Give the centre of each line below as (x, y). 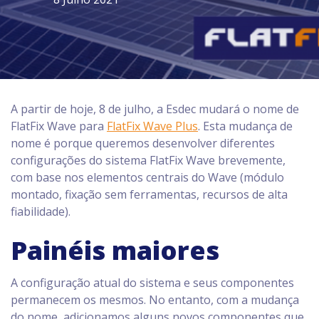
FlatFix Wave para (59, 126)
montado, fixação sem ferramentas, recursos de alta (149, 194)
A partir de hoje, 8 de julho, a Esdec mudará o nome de (155, 109)
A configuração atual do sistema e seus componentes (152, 283)
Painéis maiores (115, 250)
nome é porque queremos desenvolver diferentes (143, 143)
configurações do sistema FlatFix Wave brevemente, (148, 160)
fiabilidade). (41, 211)
